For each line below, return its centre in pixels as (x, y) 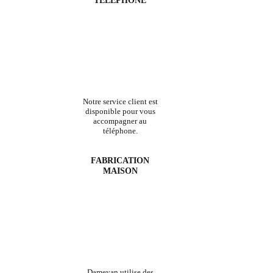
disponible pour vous (120, 112)
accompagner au (120, 121)
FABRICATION (120, 161)
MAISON (120, 171)
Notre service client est (120, 102)
